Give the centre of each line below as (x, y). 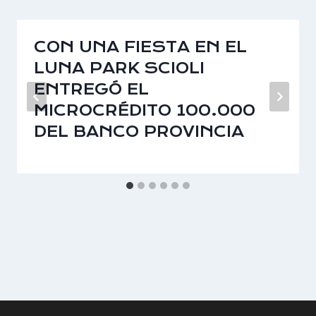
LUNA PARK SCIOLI (119, 68)
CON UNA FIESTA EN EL (140, 47)
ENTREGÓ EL (91, 89)
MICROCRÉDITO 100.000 (145, 110)
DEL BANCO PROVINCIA (139, 132)
